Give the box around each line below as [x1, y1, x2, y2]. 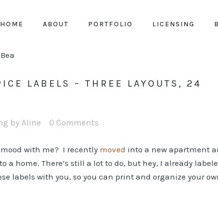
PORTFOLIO [88, 20, 133, 28]
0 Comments [49, 118, 99, 127]
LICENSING [152, 20, 195, 28]
